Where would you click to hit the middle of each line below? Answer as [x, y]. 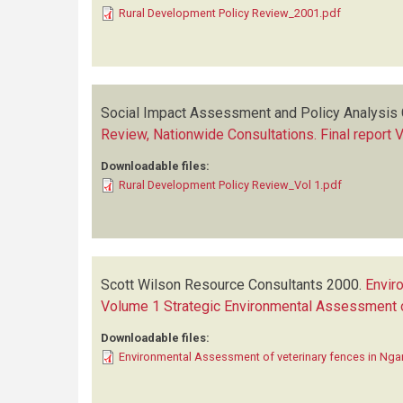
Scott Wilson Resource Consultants [212, 285]
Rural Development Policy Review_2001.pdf [230, 13]
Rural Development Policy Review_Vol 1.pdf [230, 185]
